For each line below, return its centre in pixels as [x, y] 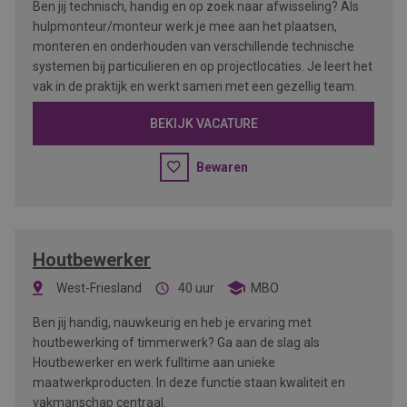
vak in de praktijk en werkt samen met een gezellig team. [195, 86]
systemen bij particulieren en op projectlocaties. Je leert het [203, 66]
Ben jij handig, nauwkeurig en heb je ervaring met [172, 323]
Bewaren [222, 167]
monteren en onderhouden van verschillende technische [194, 46]
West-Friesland [99, 288]
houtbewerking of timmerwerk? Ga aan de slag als [176, 342]
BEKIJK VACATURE [203, 124]
